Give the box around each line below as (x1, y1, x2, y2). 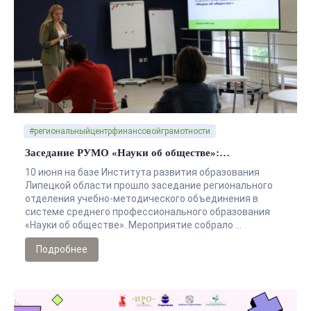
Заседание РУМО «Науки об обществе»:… (25, 146, 230, 158)
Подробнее (36, 243, 87, 255)
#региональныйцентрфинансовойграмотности (29, 126, 210, 136)
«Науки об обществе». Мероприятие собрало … (25, 219, 242, 230)
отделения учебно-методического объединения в (25, 192, 258, 204)
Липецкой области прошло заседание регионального (25, 179, 273, 191)
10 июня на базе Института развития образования (25, 166, 260, 178)
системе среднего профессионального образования (25, 205, 270, 217)
